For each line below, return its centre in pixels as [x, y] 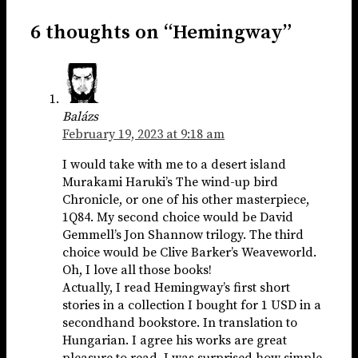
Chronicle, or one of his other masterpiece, [186, 200]
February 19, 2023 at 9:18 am [143, 135]
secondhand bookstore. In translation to [180, 323]
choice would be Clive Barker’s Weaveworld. [189, 253]
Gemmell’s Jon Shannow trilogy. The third [183, 235]
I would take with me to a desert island [174, 165]
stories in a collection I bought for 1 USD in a [192, 306]
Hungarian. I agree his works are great [175, 341]
